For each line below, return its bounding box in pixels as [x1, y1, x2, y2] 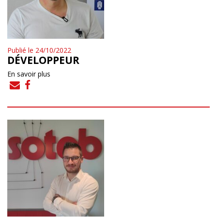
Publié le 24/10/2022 [7, 45, 71, 55]
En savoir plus [7, 69, 50, 78]
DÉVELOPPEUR [7, 53, 79, 67]
